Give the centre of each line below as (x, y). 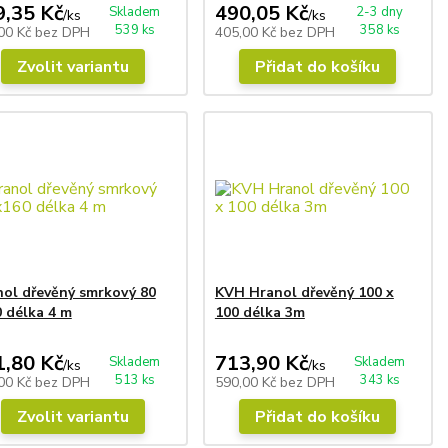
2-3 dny (380, 11)
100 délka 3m (259, 312)
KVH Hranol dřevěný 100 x (304, 292)
